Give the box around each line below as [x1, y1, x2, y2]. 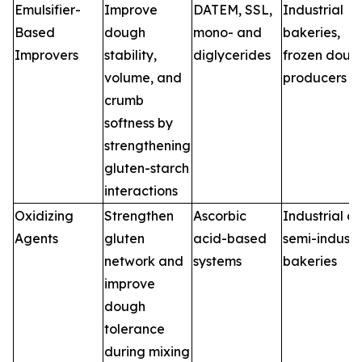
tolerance [104, 321, 165, 338]
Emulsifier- [15, 2, 81, 19]
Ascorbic [193, 208, 246, 225]
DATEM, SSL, [193, 2, 272, 19]
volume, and [104, 69, 182, 86]
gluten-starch [104, 160, 189, 177]
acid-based [193, 230, 267, 247]
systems [193, 253, 242, 270]
